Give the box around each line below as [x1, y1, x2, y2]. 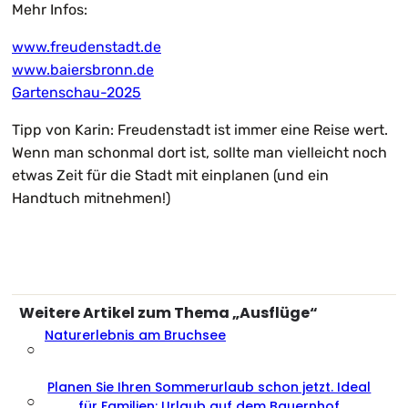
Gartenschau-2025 [12, 84, 141, 101]
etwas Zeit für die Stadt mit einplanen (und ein [12, 167, 329, 184]
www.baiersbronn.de [12, 61, 154, 78]
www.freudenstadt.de [12, 38, 161, 56]
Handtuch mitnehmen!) [12, 189, 170, 207]
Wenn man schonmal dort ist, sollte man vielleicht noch [12, 144, 387, 161]
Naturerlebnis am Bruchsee [45, 326, 226, 344]
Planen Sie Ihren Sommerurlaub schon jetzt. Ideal [47, 378, 372, 396]
